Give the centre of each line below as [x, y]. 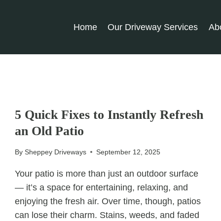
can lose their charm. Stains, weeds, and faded [107, 215]
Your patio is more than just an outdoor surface [107, 173]
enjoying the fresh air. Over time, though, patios [108, 201]
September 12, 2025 [128, 152]
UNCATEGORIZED [44, 99]
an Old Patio [50, 131]
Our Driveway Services [153, 27]
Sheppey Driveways [55, 152]
